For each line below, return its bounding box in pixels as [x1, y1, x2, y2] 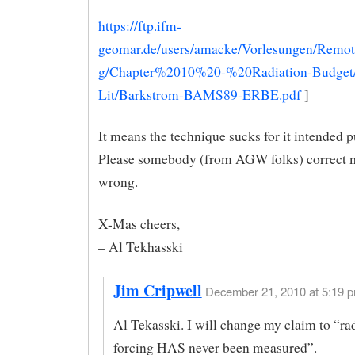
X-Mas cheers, [97, 215, 180, 234]
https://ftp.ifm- [97, 16, 181, 35]
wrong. [97, 173, 138, 192]
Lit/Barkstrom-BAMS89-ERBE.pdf [97, 85, 301, 104]
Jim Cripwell [113, 279, 202, 303]
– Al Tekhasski [97, 238, 183, 257]
